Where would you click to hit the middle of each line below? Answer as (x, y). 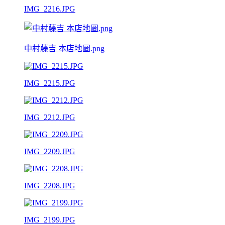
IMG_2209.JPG (50, 151)
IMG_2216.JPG (50, 9)
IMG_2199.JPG (50, 219)
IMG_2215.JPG (50, 83)
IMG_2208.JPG (50, 185)
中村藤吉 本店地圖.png (64, 48)
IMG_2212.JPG (50, 117)
